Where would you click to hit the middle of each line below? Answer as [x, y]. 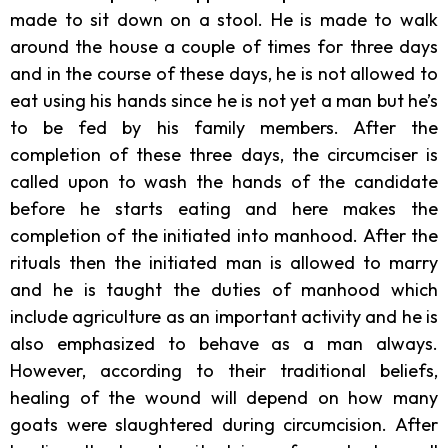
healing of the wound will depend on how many [224, 397]
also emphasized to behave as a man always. [224, 343]
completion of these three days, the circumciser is [224, 154]
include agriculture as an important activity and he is [224, 316]
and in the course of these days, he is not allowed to [224, 73]
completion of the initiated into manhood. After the [224, 235]
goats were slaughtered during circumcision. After [224, 424]
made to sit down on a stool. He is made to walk [224, 19]
